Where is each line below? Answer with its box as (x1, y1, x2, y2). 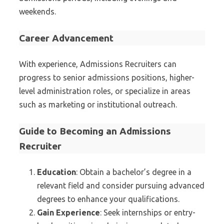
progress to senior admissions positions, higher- (19, 73, 194, 82)
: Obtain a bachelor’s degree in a (76, 167, 191, 176)
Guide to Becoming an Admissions (19, 125, 171, 136)
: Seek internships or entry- (100, 208, 195, 217)
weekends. (19, 7, 56, 16)
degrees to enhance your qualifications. (37, 194, 179, 203)
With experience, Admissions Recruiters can (19, 59, 176, 68)
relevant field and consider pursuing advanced (37, 181, 204, 190)
